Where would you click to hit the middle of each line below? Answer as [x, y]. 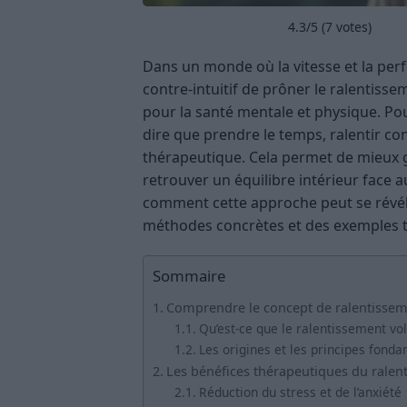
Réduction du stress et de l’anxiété [300, 392]
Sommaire [189, 276]
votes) [352, 27]
